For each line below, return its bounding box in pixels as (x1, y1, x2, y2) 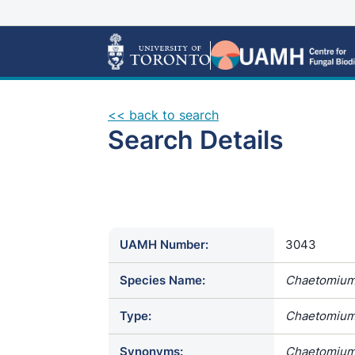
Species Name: (120, 273, 205, 288)
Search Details (108, 124, 284, 155)
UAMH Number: (120, 237, 208, 252)
